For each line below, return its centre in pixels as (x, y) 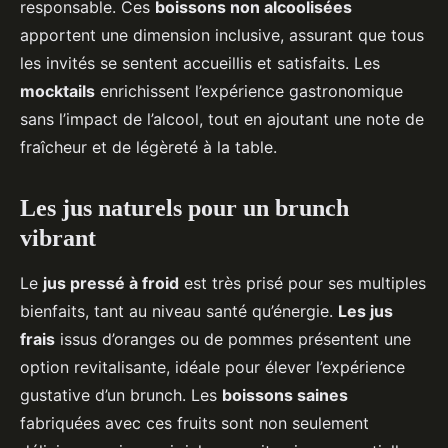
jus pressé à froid (111, 282)
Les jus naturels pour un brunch (184, 207)
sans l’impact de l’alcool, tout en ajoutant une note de (222, 118)
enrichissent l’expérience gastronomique (249, 90)
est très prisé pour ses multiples (302, 282)
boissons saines (285, 394)
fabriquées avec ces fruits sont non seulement (194, 422)
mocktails (57, 90)
